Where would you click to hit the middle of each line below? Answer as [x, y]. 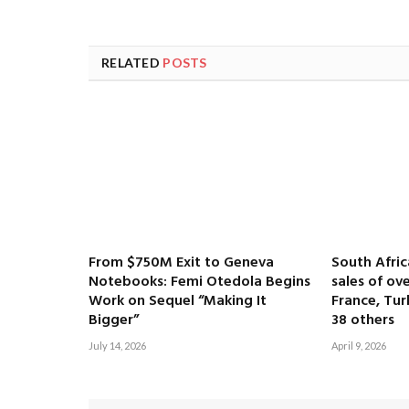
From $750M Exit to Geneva [181, 263]
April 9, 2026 [358, 346]
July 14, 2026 [117, 346]
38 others [362, 321]
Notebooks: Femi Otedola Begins [199, 283]
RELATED [132, 63]
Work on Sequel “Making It [178, 302]
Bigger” [114, 321]
